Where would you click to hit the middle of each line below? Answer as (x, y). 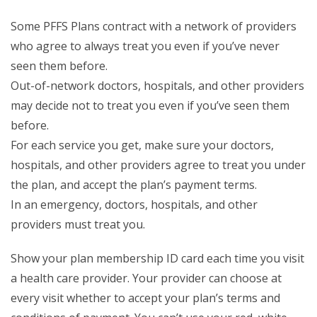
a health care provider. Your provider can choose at (146, 278)
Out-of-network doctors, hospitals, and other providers (157, 86)
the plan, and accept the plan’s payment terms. (134, 185)
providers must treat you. (78, 225)
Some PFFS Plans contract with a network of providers (154, 27)
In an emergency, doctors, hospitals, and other (134, 205)
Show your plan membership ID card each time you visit (157, 259)
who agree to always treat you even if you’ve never (145, 46)
